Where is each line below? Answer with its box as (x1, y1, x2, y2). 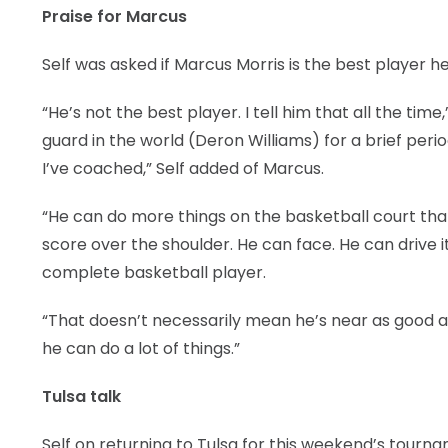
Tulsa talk (42, 385, 121, 408)
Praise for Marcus (42, 5, 187, 28)
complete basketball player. (42, 261, 266, 284)
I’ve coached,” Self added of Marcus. (42, 157, 324, 180)
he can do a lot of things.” (42, 337, 240, 360)
